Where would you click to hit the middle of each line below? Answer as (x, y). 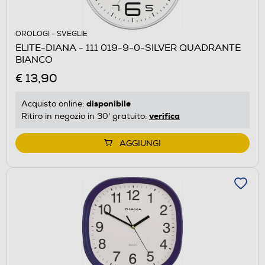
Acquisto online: (54, 104)
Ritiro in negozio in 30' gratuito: (85, 117)
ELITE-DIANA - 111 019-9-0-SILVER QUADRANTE (128, 48)
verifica (164, 116)
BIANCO (34, 60)
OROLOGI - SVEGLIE (51, 34)
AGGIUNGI (140, 144)
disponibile (109, 104)
